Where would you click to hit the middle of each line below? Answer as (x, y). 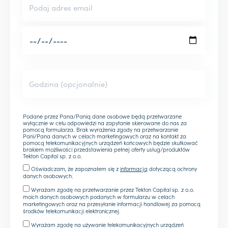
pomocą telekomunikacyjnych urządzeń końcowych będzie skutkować (111, 142)
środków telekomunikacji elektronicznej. (72, 210)
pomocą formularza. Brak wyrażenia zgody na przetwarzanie (101, 129)
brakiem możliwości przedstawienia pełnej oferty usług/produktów (107, 149)
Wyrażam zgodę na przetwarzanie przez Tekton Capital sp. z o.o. (113, 189)
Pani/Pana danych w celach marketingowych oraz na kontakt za (105, 136)
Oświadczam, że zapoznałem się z (76, 168)
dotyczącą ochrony (173, 168)
